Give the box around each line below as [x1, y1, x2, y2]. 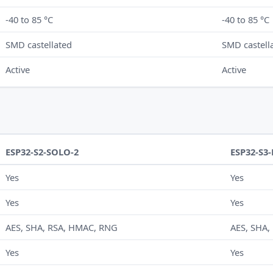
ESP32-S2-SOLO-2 [5, 145, 79, 158]
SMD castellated [5, 38, 73, 51]
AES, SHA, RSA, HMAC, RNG [5, 221, 118, 233]
